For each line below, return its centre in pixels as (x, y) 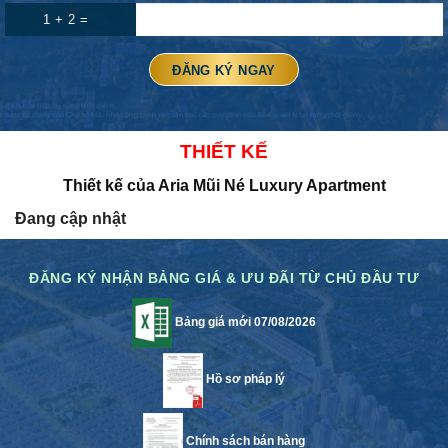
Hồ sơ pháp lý (244, 379)
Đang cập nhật (70, 219)
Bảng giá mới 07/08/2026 (244, 322)
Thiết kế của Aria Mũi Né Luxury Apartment (224, 186)
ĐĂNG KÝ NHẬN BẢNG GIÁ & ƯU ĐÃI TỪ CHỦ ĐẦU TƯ (224, 278)
